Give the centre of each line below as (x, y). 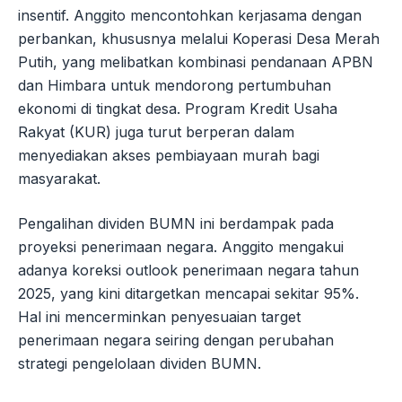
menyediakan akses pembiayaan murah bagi (169, 156)
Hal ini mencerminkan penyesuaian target (159, 317)
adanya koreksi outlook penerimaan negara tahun (188, 271)
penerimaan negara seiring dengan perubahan (176, 341)
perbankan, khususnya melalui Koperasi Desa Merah (199, 39)
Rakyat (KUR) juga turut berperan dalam (156, 132)
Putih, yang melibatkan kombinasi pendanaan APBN (196, 62)
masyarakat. (59, 179)
